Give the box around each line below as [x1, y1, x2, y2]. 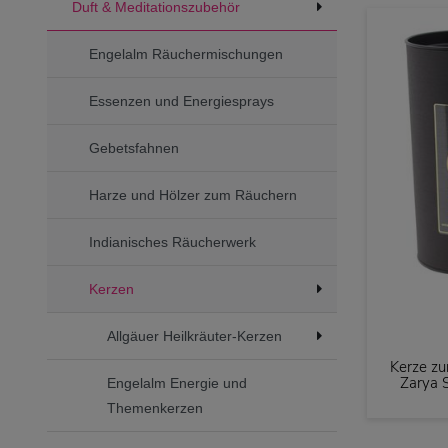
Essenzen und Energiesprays [89, 92, 274, 109]
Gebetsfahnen [89, 139, 179, 156]
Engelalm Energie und [106, 374, 247, 391]
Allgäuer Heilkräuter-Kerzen [106, 327, 282, 344]
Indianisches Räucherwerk [89, 233, 256, 250]
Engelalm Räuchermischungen [89, 45, 283, 62]
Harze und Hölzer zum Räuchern [89, 186, 297, 203]
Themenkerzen [106, 399, 203, 416]
